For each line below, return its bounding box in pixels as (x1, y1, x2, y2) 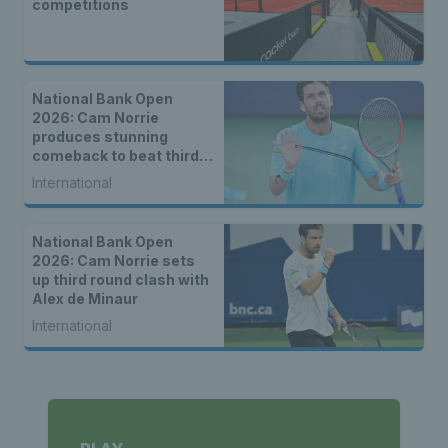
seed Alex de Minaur (32, 166, 177, 184)
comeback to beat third (32, 147, 199, 165)
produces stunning (32, 128, 168, 146)
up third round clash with (32, 271, 209, 289)
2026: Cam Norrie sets (32, 252, 195, 270)
